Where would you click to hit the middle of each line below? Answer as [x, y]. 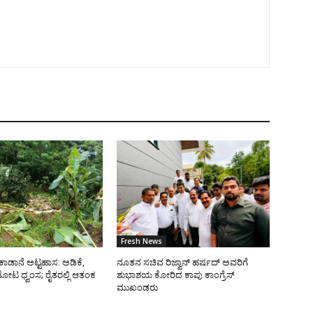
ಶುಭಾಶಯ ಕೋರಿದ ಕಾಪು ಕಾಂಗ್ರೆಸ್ [176, 275]
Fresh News [142, 241]
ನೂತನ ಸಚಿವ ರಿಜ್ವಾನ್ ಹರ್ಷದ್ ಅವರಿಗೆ [183, 263]
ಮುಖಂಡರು [138, 288]
